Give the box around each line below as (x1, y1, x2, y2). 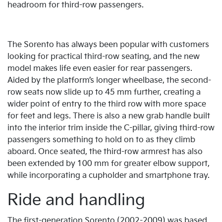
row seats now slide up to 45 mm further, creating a (7, 87, 201, 97)
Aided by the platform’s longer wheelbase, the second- (7, 75, 211, 85)
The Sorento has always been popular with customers (7, 40, 209, 50)
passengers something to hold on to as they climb (7, 135, 195, 145)
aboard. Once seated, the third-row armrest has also (7, 147, 203, 157)
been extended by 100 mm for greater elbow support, (7, 159, 210, 168)
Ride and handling (7, 190, 145, 210)
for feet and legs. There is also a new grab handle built (7, 111, 210, 121)
